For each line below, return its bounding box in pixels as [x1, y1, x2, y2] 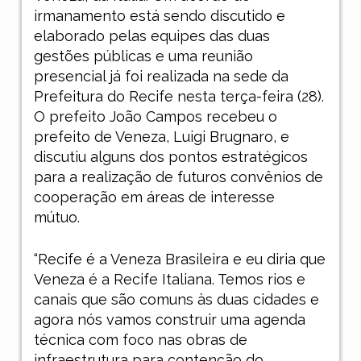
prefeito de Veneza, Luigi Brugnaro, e [33, 127, 289, 145]
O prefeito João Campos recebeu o [33, 107, 277, 125]
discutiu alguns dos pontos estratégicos [33, 147, 308, 165]
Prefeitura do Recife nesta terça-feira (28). [33, 87, 324, 105]
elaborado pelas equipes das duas [33, 27, 270, 44]
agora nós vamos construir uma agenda [33, 310, 305, 328]
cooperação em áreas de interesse [33, 188, 275, 205]
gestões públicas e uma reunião [33, 47, 253, 64]
